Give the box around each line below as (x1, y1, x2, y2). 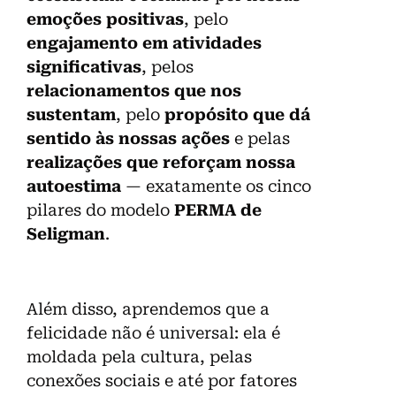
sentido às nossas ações (27, 128, 230, 148)
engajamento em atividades (27, 33, 262, 52)
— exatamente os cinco (121, 176, 311, 195)
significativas (27, 57, 141, 76)
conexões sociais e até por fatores (27, 370, 297, 390)
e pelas (230, 128, 290, 148)
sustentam (27, 104, 116, 124)
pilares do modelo (27, 200, 174, 219)
